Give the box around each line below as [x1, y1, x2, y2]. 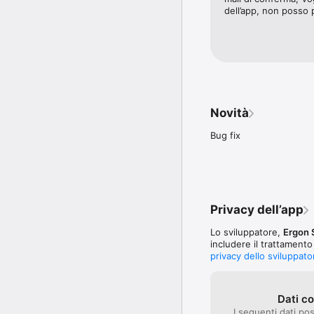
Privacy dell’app [210, 202, 303, 217]
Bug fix [210, 129, 240, 141]
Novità [210, 105, 249, 120]
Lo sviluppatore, [210, 226, 283, 238]
